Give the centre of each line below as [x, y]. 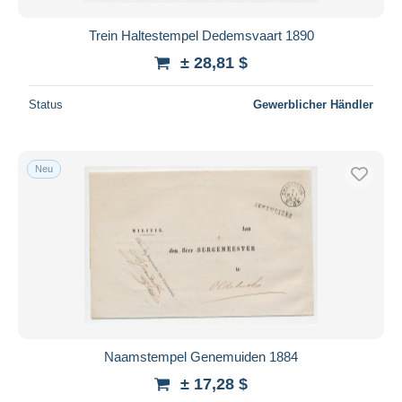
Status [46, 104]
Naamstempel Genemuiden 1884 [201, 356]
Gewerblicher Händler [313, 104]
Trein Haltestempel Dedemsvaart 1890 [201, 35]
